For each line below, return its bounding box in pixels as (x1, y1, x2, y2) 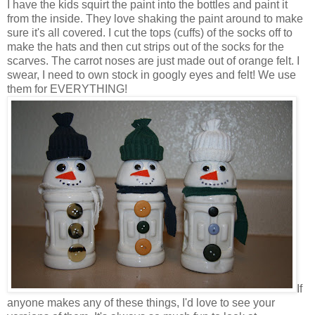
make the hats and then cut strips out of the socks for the (7, 40, 284, 53)
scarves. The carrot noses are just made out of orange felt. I (7, 54, 300, 67)
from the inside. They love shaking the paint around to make (7, 12, 303, 25)
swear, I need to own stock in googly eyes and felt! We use (7, 68, 296, 81)
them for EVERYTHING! (7, 82, 127, 95)
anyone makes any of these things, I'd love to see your (7, 296, 275, 309)
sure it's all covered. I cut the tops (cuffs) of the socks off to (7, 26, 292, 39)
